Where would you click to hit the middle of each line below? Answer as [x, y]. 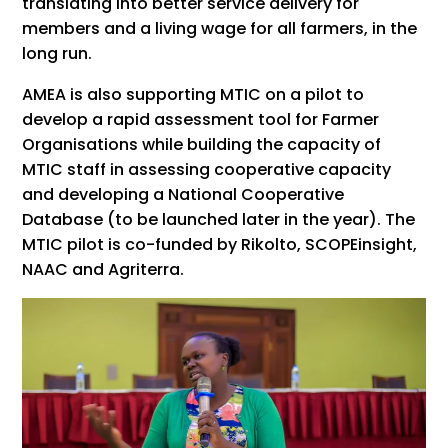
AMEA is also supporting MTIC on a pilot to [193, 94]
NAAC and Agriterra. [103, 269]
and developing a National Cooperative [183, 194]
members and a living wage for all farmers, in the [220, 28]
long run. [57, 53]
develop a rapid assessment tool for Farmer [201, 119]
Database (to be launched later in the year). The [219, 219]
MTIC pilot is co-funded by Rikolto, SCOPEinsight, [220, 244]
